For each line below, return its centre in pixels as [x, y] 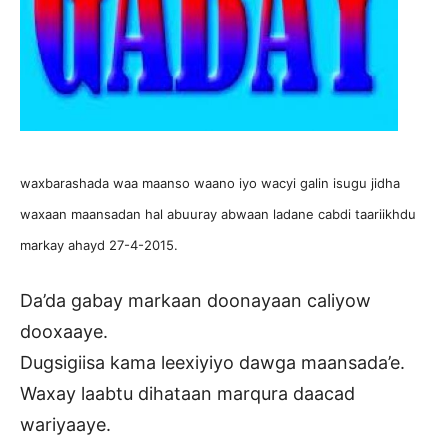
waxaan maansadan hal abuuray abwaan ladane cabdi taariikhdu [218, 213]
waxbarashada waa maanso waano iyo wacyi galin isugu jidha [210, 182]
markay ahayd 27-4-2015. [99, 244]
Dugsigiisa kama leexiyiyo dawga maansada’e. [212, 362]
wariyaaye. [65, 424]
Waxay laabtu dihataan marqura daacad [187, 393]
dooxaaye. [64, 331]
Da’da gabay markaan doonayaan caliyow [195, 300]
